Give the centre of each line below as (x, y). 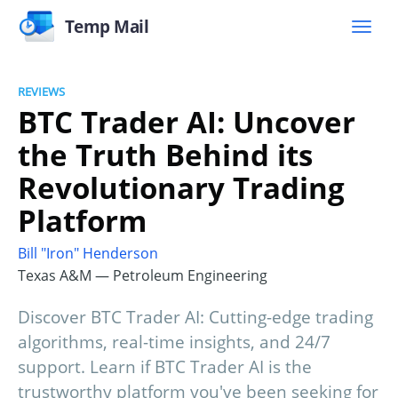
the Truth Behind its (165, 155)
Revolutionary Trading (181, 187)
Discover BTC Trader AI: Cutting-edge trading (195, 318)
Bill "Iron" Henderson (88, 254)
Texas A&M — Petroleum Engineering (143, 276)
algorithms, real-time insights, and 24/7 (174, 342)
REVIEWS (41, 92)
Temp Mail (107, 26)
